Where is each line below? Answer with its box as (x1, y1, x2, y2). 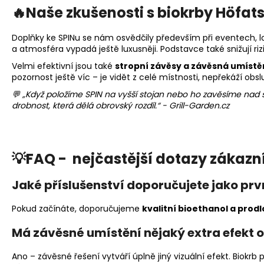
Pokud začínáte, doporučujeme (12, 202, 142, 214)
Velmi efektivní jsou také (12, 60, 115, 72)
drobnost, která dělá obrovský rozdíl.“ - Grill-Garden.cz (12, 99, 229, 111)
